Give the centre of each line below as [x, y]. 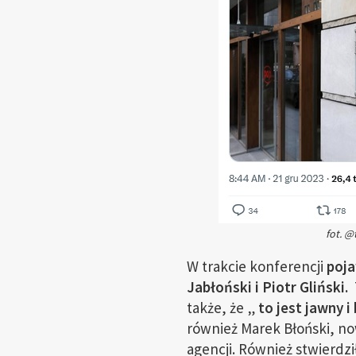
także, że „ [221, 308]
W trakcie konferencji [256, 266]
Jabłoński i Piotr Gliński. [269, 287]
